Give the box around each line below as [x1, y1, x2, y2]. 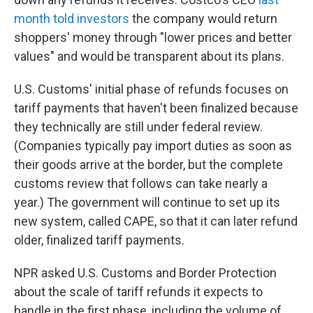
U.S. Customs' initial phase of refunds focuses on [14, 82, 289, 96]
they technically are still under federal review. [14, 119, 263, 134]
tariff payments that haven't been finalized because [14, 101, 298, 115]
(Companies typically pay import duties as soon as [14, 138, 292, 153]
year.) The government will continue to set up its [14, 195, 280, 210]
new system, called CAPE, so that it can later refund [14, 214, 298, 228]
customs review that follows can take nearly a [14, 176, 268, 191]
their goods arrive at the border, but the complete [14, 157, 283, 172]
